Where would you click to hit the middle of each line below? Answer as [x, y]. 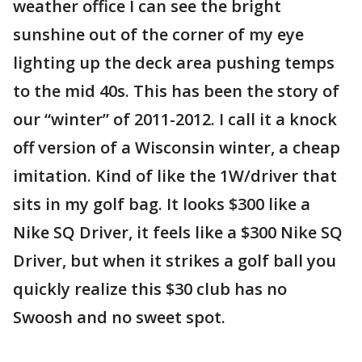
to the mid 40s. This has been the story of [176, 91]
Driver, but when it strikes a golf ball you [175, 261]
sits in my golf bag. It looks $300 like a [162, 204]
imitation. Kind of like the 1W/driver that [175, 176]
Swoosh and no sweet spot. [119, 317]
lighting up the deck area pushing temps [174, 63]
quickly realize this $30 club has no [150, 289]
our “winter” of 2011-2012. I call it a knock [175, 119]
